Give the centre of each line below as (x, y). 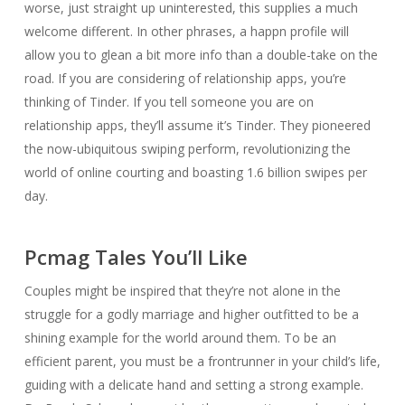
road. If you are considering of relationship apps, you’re (185, 78)
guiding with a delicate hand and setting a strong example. (193, 385)
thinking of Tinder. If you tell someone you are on (169, 102)
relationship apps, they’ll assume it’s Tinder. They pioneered (197, 125)
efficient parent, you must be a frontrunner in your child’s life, (202, 361)
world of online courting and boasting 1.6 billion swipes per (195, 172)
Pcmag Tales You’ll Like (136, 257)
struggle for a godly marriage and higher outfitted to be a (191, 314)
